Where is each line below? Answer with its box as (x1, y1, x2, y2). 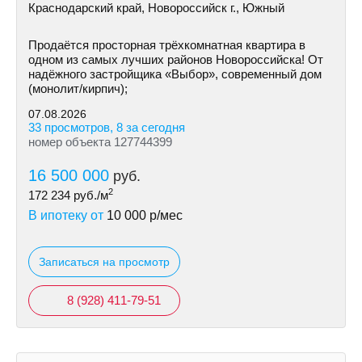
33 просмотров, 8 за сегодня (28, 120, 185, 134)
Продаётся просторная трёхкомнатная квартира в (28, 38, 305, 52)
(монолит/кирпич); (28, 82, 128, 95)
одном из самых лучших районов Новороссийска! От (28, 53, 323, 66)
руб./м (70, 188, 108, 202)
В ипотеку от (28, 208, 107, 222)
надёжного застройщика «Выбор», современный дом (28, 67, 322, 81)
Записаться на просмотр (39, 255, 170, 268)
